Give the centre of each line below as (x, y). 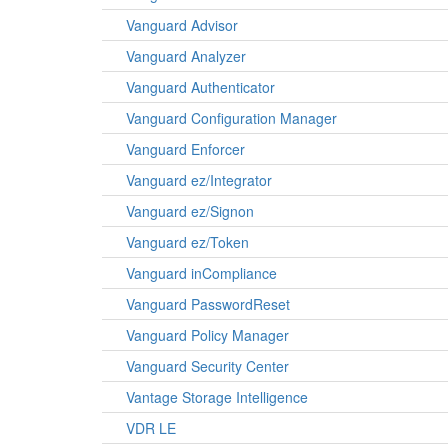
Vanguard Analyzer (186, 56)
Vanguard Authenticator (200, 87)
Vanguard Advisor (182, 25)
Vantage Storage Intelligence (217, 397)
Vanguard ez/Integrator (199, 180)
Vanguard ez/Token (187, 242)
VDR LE (151, 428)
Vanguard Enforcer (185, 149)
